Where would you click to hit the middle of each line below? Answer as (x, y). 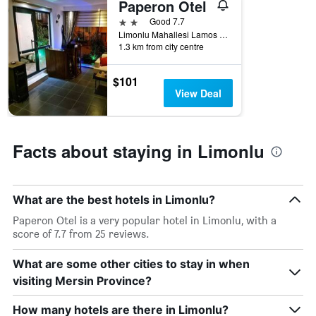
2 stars (134, 21)
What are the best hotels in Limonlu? (114, 200)
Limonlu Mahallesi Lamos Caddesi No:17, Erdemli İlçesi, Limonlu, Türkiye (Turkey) (224, 35)
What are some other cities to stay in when (131, 264)
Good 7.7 (167, 21)
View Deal (198, 93)
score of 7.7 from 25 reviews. (81, 234)
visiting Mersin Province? (82, 281)
